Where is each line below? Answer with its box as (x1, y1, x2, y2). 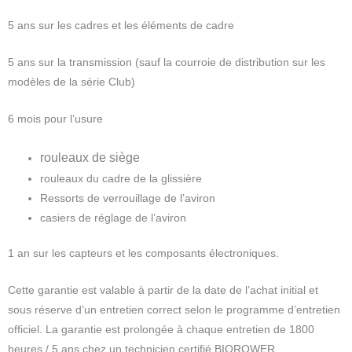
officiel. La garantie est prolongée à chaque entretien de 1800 (8, 324, 314, 336)
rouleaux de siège (40, 150, 141, 164)
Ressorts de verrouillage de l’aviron (40, 192, 216, 204)
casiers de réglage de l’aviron (40, 211, 187, 224)
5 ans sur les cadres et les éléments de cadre (8, 20, 234, 32)
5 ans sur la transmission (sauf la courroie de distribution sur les (8, 57, 325, 69)
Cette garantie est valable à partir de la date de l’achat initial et (8, 284, 318, 297)
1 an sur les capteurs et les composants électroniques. (8, 247, 279, 260)
